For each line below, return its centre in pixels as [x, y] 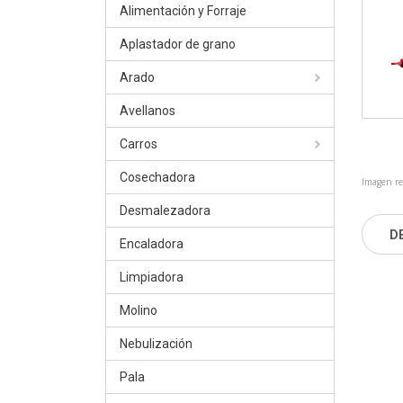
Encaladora [152, 244]
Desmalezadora [165, 210]
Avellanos [148, 111]
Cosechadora [157, 177]
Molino [139, 310]
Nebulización [156, 344]
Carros [139, 144]
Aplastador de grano [178, 44]
